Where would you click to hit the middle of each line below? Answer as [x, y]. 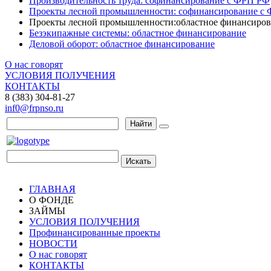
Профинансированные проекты [95, 233]
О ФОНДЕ [51, 200]
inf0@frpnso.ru [34, 108]
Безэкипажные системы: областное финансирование [138, 33]
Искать [139, 161]
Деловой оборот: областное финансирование [122, 44]
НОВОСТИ [53, 243]
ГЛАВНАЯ [52, 189]
